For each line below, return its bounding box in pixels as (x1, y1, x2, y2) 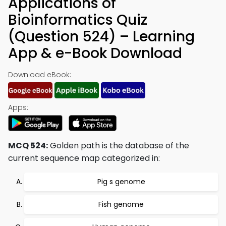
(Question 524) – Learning (8, 27, 195, 46)
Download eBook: (8, 70, 71, 80)
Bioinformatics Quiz (8, 10, 147, 30)
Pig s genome (97, 177, 145, 187)
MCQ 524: (8, 140, 48, 151)
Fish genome (98, 199, 144, 209)
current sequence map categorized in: (8, 152, 160, 164)
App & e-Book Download (8, 43, 182, 63)
